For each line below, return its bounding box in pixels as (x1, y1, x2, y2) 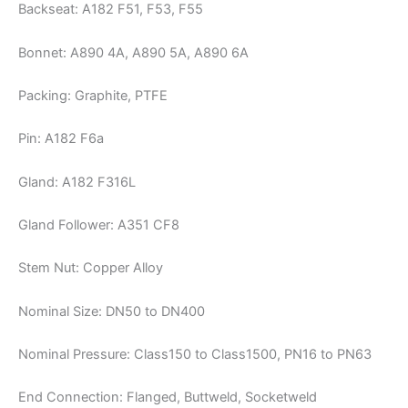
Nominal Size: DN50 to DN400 (18, 302, 205, 320)
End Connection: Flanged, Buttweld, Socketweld (18, 389, 317, 406)
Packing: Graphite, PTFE (18, 87, 168, 105)
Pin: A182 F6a (18, 130, 104, 148)
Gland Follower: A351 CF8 (18, 217, 179, 234)
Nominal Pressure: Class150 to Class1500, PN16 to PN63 (18, 346, 372, 363)
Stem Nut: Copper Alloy (18, 260, 163, 277)
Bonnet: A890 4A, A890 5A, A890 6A (18, 44, 249, 61)
